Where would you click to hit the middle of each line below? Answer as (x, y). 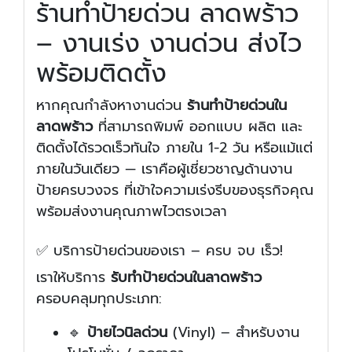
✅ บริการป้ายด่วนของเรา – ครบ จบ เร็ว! (159, 251)
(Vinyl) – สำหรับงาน (233, 333)
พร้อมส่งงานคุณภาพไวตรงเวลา (132, 212)
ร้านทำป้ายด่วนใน (237, 106)
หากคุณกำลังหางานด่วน (112, 106)
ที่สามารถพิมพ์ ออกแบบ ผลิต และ (198, 127)
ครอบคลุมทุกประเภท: (99, 299)
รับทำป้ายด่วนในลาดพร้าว (186, 278)
